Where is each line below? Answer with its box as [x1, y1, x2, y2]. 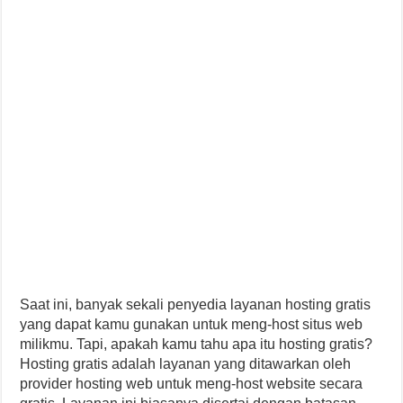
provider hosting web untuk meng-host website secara [20, 376, 363, 391]
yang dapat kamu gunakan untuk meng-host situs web [20, 317, 363, 332]
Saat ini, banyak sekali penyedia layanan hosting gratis [20, 297, 372, 312]
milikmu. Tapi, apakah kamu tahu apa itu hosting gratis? [20, 336, 373, 352]
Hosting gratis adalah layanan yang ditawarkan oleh [20, 356, 352, 372]
